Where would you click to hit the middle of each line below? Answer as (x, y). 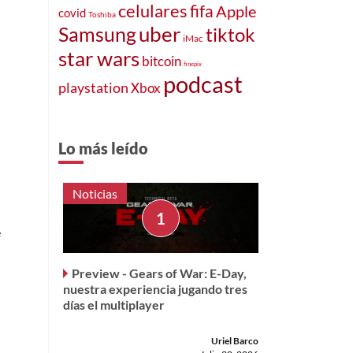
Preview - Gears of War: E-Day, (159, 273)
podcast (203, 84)
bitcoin (162, 61)
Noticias (95, 193)
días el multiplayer (114, 305)
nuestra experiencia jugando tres (155, 289)
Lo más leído (103, 148)
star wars (99, 58)
